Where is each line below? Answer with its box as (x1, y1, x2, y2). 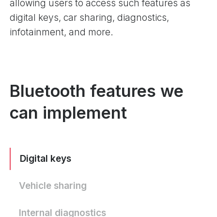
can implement (10, 103, 127, 123)
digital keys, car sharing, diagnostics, (10, 12, 169, 24)
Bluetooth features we (10, 81, 184, 101)
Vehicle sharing (19, 180, 87, 192)
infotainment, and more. (10, 27, 113, 38)
